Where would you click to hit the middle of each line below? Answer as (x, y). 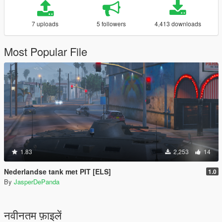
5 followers (111, 24)
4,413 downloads (178, 24)
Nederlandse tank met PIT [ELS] (57, 172)
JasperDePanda (37, 182)
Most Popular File (46, 52)
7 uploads (45, 24)
